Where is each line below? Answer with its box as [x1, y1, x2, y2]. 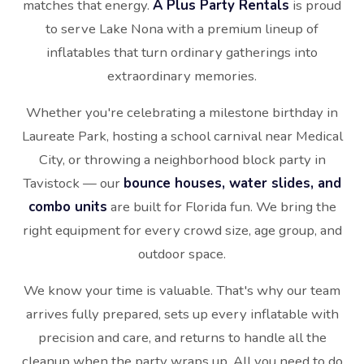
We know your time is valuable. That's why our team [24, 281, 340, 301]
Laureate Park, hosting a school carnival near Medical [21, 127, 343, 146]
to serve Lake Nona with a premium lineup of [45, 19, 318, 39]
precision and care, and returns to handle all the [37, 328, 327, 348]
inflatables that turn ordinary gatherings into [46, 43, 318, 63]
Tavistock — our [23, 174, 123, 193]
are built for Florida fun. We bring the [106, 197, 336, 217]
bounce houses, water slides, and [123, 174, 341, 193]
